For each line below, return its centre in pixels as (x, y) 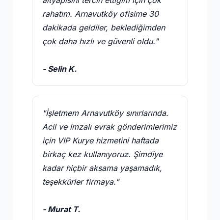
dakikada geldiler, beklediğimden (104, 27)
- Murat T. (61, 209)
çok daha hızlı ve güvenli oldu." (100, 41)
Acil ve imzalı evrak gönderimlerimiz (110, 127)
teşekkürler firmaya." (81, 182)
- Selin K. (59, 69)
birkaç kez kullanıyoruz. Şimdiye (102, 154)
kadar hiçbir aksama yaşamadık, (102, 168)
